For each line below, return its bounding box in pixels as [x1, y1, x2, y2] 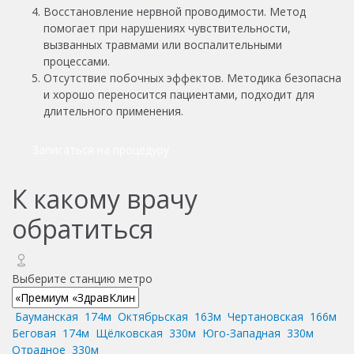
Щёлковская [92, 325, 166, 341]
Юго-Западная [199, 325, 284, 341]
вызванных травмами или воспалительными [43, 36, 282, 52]
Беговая [12, 325, 59, 341]
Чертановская [224, 308, 307, 324]
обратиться [12, 211, 153, 246]
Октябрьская [115, 308, 191, 324]
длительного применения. [43, 103, 183, 119]
